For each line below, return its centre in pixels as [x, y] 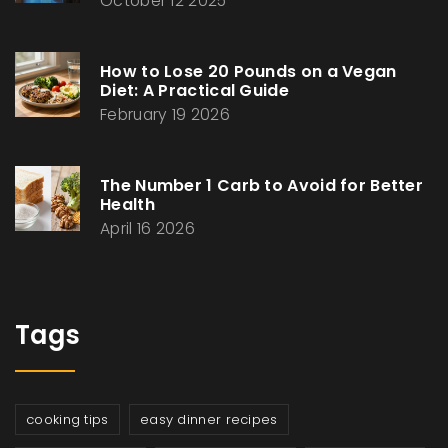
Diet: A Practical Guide [194, 91]
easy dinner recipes [208, 420]
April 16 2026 [147, 229]
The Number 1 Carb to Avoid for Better [262, 186]
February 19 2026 [165, 115]
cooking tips [67, 420]
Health [127, 205]
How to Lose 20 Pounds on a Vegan [248, 72]
